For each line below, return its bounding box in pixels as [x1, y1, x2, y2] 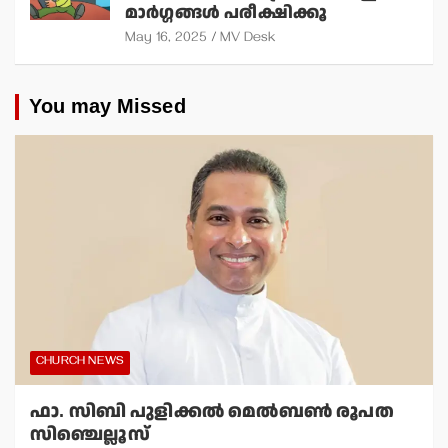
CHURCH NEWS [36, 355, 125, 371]
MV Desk [220, 30, 276, 48]
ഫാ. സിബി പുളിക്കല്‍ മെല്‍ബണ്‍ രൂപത [30, 399, 394, 425]
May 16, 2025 [125, 30, 208, 48]
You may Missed [29, 92, 186, 121]
